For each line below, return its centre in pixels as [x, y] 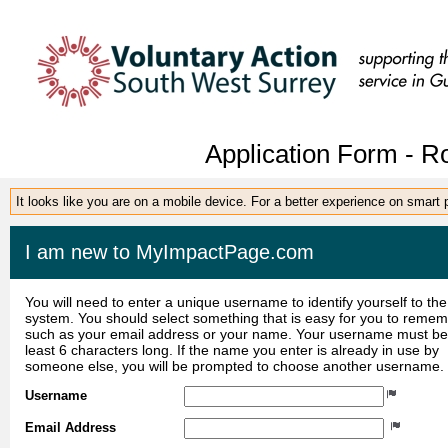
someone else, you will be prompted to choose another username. [234, 365]
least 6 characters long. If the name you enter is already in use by [232, 349]
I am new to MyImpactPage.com [169, 251]
